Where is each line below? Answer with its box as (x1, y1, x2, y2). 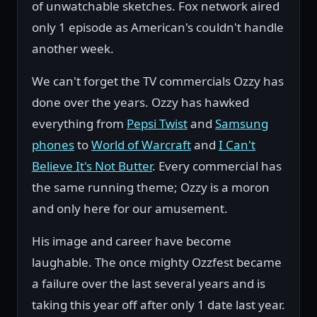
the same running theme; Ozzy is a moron (32, 179, 270, 196)
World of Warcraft (91, 137, 191, 154)
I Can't (219, 137, 255, 154)
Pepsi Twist (127, 115, 188, 132)
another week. (32, 40, 114, 57)
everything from (32, 115, 127, 132)
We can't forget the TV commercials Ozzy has (32, 73, 284, 90)
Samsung (215, 115, 268, 132)
